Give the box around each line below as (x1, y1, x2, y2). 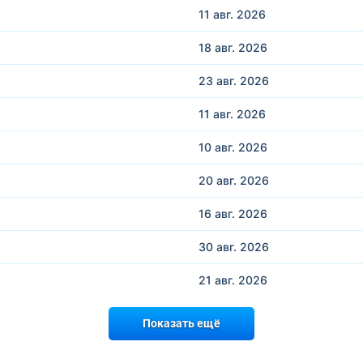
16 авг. (199, 206, 238, 220)
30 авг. (199, 239, 240, 254)
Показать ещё (143, 316, 220, 330)
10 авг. (199, 139, 238, 154)
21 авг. (199, 272, 238, 287)
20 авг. (199, 173, 240, 187)
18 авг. (199, 40, 238, 54)
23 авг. (199, 73, 240, 88)
